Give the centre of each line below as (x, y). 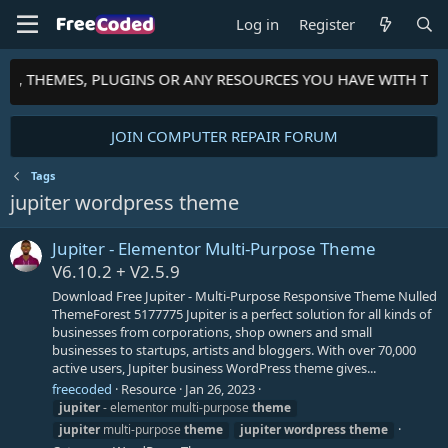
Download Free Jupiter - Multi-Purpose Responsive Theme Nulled (244, 295)
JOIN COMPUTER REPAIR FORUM (224, 136)
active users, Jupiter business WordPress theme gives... (214, 367)
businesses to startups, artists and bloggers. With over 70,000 (234, 349)
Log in (258, 24)
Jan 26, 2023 (220, 388)
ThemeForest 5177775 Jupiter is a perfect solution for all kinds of (241, 313)
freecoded (82, 388)
